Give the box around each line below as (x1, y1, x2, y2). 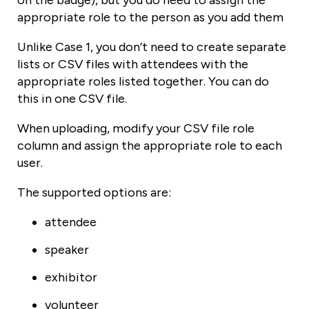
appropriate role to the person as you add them (17, 9, 283, 25)
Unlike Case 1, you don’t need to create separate (17, 39, 286, 54)
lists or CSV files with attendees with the (17, 56, 248, 72)
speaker (45, 241, 89, 257)
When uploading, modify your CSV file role (17, 120, 255, 136)
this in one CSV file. (17, 90, 127, 106)
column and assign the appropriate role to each (17, 137, 282, 153)
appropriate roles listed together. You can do (17, 73, 269, 89)
